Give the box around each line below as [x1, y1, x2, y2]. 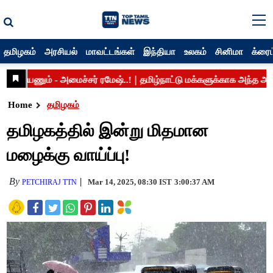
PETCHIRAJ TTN [22, 178, 77, 186]
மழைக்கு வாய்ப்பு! [7, 146, 130, 165]
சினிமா [215, 45, 244, 57]
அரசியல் [44, 45, 78, 57]
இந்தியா [143, 45, 176, 57]
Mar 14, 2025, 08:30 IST [88, 177, 172, 186]
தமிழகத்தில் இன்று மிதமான [7, 121, 209, 140]
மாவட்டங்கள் [86, 45, 135, 57]
